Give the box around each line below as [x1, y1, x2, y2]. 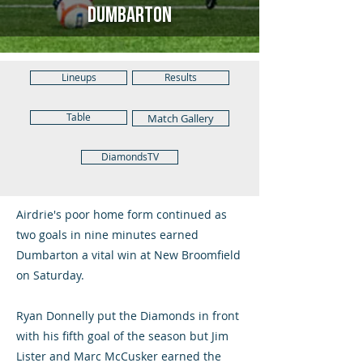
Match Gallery [147, 111, 214, 126]
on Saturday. [16, 267, 84, 283]
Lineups [61, 70, 96, 84]
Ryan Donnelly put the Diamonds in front [16, 308, 239, 323]
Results [164, 70, 197, 84]
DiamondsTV [100, 150, 159, 164]
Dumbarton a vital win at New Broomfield [16, 247, 241, 263]
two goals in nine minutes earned [16, 227, 199, 242]
